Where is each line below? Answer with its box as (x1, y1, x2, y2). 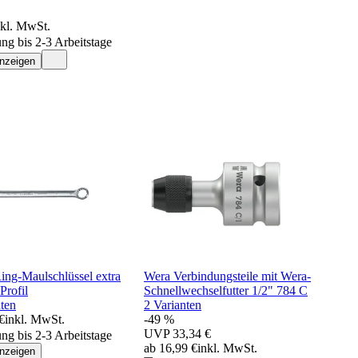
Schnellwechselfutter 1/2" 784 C (144, 283, 308, 297)
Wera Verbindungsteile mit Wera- (144, 268, 311, 283)
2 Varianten (144, 297, 201, 312)
